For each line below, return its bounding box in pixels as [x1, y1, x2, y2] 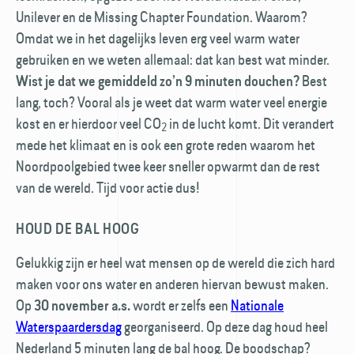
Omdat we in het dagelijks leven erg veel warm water [16, 28, 299, 48]
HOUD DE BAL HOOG [16, 220, 140, 237]
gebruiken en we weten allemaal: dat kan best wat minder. [16, 49, 330, 70]
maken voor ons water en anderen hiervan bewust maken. [16, 273, 329, 294]
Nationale [231, 295, 284, 315]
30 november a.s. [34, 296, 130, 314]
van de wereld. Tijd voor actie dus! [16, 177, 200, 198]
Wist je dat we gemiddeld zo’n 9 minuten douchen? [16, 72, 299, 89]
